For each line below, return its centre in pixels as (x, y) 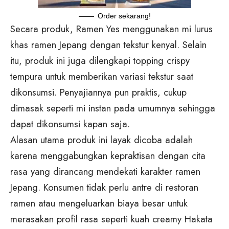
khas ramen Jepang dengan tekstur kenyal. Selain (108, 45)
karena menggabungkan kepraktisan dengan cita (108, 156)
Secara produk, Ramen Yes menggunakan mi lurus (111, 29)
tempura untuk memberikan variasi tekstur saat (102, 77)
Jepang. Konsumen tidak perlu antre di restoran (104, 188)
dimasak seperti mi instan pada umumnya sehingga (113, 108)
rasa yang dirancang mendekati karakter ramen (105, 172)
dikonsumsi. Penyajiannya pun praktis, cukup (98, 93)
